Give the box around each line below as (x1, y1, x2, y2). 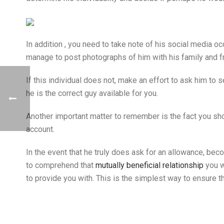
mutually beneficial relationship (95, 160, 203, 170)
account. (26, 124, 54, 134)
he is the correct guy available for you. (26, 88, 158, 98)
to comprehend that (26, 160, 95, 170)
